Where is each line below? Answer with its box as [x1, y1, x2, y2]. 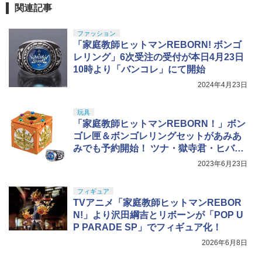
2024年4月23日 [198, 81, 247, 89]
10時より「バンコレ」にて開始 [73, 64, 205, 75]
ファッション [77, 30, 116, 37]
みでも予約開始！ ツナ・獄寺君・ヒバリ [73, 143, 244, 154]
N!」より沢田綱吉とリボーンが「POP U [73, 210, 243, 220]
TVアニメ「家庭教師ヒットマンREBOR [73, 198, 242, 208]
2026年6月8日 [202, 239, 247, 247]
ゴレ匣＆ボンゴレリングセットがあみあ [73, 131, 242, 142]
